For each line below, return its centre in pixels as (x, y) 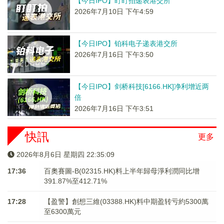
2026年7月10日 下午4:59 (114, 11)
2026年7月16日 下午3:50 (114, 54)
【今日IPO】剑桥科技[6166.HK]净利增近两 (141, 86)
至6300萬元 (62, 211)
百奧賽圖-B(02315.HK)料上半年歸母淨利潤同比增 (121, 171)
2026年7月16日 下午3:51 (114, 108)
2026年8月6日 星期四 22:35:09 (65, 154)
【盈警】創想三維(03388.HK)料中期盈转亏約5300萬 (126, 201)
